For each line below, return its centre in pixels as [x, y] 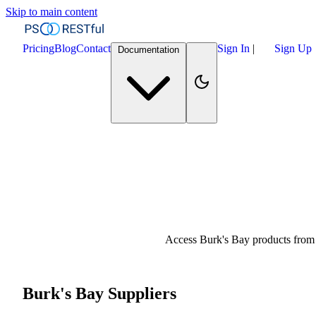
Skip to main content [51, 12]
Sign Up [293, 48]
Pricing [38, 48]
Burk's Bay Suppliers [99, 293]
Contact [93, 48]
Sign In [235, 48]
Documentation [148, 50]
